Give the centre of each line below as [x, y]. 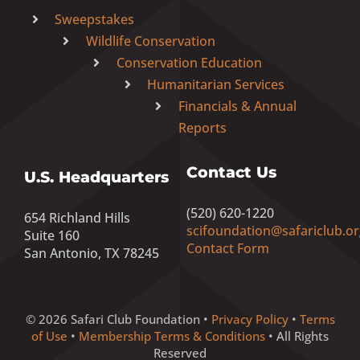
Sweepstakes [95, 19]
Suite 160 [51, 235]
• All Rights [297, 335]
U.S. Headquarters [96, 177]
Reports [202, 127]
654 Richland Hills [77, 217]
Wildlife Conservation [150, 41]
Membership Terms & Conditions [172, 335]
